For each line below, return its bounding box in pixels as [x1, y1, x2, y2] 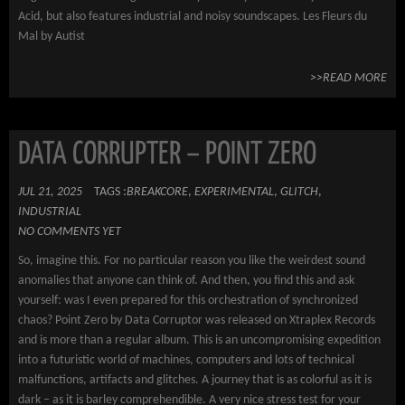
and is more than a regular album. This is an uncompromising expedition [18, 334, 381, 347]
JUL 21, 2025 [18, 185, 82, 199]
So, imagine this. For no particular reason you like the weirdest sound [18, 254, 365, 268]
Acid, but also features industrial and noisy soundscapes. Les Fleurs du [18, 10, 367, 24]
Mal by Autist [18, 30, 85, 43]
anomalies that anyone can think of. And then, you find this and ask [18, 274, 354, 287]
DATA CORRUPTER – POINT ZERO [18, 140, 316, 170]
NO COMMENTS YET [18, 225, 121, 239]
